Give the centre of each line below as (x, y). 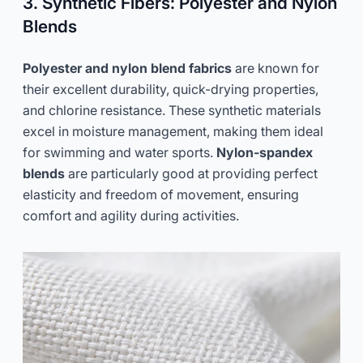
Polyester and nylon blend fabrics (127, 68)
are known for (275, 68)
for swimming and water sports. (120, 152)
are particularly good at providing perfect (191, 173)
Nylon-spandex (265, 152)
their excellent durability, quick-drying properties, (171, 89)
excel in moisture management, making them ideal (173, 131)
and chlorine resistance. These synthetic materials (172, 110)
